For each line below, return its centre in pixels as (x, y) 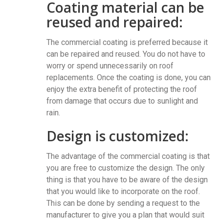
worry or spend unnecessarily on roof (110, 66)
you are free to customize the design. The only (126, 168)
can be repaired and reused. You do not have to (126, 54)
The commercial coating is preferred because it (127, 43)
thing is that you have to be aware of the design (127, 180)
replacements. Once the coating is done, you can (129, 78)
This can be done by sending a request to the (123, 203)
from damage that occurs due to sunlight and (122, 101)
